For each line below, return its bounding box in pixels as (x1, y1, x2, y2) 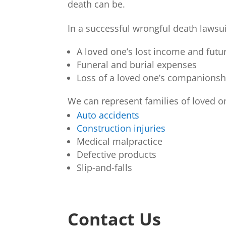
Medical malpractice (77, 135, 163, 148)
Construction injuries (77, 122, 166, 135)
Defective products (77, 148, 157, 161)
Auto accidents (77, 109, 140, 122)
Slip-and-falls (77, 161, 133, 174)
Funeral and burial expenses (77, 59, 197, 71)
